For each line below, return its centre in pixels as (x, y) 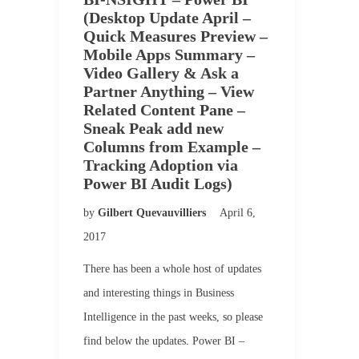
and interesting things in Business (159, 293)
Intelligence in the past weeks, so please (173, 317)
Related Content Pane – (164, 110)
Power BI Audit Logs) (158, 184)
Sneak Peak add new (153, 128)
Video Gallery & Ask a (161, 73)
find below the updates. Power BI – (164, 341)
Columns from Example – (172, 147)
